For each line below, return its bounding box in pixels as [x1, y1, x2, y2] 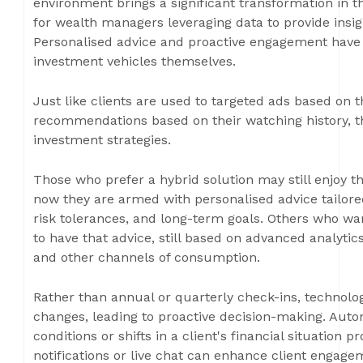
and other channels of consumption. [33, 250, 260, 265]
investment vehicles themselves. [33, 53, 236, 69]
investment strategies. [33, 132, 171, 147]
